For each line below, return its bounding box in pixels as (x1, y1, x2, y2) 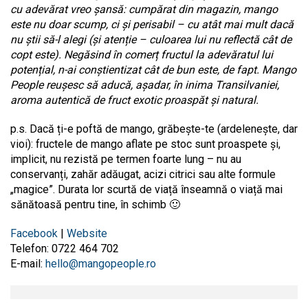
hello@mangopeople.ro (45, 256, 156, 270)
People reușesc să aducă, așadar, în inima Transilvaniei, (10, 78, 279, 91)
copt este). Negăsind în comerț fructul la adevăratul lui (10, 47, 273, 61)
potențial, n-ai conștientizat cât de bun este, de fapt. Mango (10, 63, 296, 76)
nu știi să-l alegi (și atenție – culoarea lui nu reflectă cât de (10, 32, 291, 46)
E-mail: (10, 256, 45, 270)
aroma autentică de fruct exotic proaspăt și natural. (10, 93, 261, 107)
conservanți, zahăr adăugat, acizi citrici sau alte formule (10, 167, 276, 181)
